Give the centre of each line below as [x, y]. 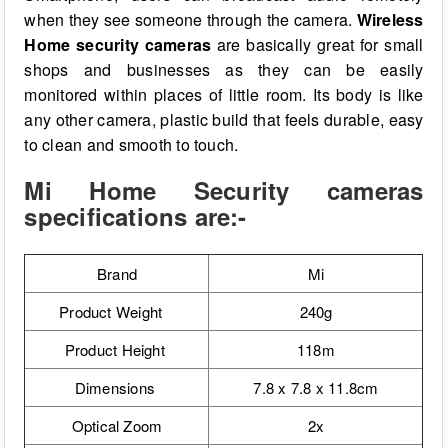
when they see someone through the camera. [190, 20]
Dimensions [117, 388]
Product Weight [117, 312]
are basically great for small [317, 45]
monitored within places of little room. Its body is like [224, 95]
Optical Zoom [117, 426]
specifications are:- [135, 216]
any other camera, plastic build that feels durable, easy [224, 120]
